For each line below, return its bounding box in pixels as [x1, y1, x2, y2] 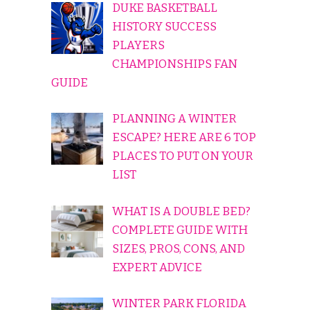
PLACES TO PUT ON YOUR [111, 149, 253, 164]
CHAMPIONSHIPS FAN [111, 56, 237, 71]
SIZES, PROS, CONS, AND [111, 241, 245, 256]
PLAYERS [111, 37, 165, 53]
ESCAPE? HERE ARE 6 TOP [111, 130, 256, 145]
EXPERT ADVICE [111, 259, 202, 275]
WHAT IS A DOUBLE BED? [111, 203, 250, 219]
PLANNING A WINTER [111, 111, 237, 127]
